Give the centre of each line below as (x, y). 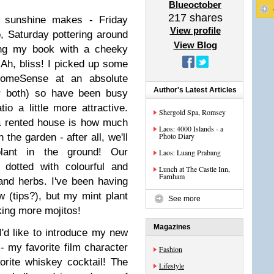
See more (184, 199)
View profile (195, 30)
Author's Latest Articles (195, 90)
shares (204, 18)
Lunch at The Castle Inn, (194, 169)
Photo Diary (177, 136)
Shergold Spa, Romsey (192, 112)
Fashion (171, 249)
